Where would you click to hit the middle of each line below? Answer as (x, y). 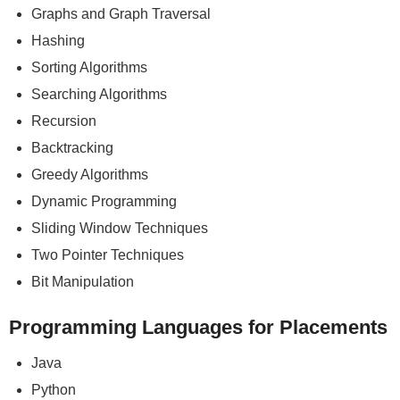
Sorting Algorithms (89, 67)
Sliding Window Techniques (120, 228)
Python (54, 389)
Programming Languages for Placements (198, 327)
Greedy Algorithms (90, 174)
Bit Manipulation (83, 281)
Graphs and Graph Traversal (121, 13)
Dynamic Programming (104, 201)
